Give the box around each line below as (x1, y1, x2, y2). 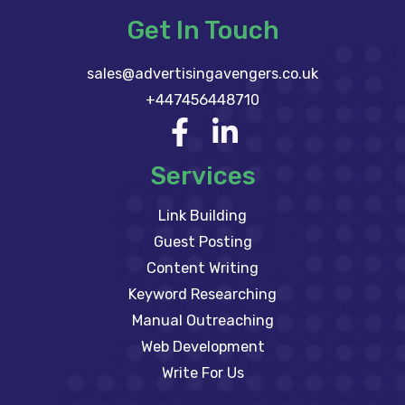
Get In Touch (126, 14, 279, 45)
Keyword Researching (128, 286, 277, 304)
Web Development (140, 338, 265, 356)
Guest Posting (153, 233, 252, 251)
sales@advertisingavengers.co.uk (87, 64, 318, 82)
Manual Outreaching (131, 312, 274, 330)
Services (149, 161, 256, 192)
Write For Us (161, 364, 244, 382)
